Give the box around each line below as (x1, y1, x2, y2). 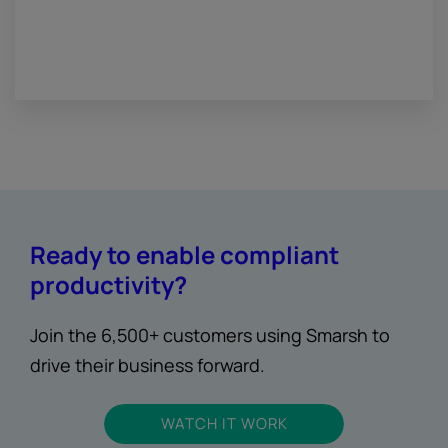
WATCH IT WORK (160, 413, 288, 435)
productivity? (30, 268, 187, 302)
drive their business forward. (30, 353, 265, 378)
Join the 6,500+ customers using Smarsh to (30, 323, 390, 348)
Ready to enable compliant (30, 238, 339, 272)
